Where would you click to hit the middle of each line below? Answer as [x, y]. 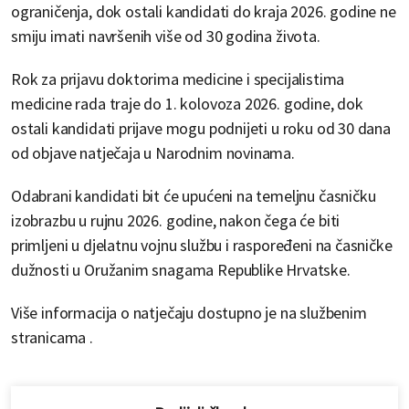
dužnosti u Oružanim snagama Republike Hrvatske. [181, 270]
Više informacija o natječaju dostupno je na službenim [189, 313]
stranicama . [52, 338]
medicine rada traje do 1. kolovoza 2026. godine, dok [187, 104]
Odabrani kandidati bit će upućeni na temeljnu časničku [194, 196]
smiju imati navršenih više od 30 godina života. [166, 37]
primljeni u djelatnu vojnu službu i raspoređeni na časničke [202, 246]
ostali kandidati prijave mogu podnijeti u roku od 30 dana [201, 129]
